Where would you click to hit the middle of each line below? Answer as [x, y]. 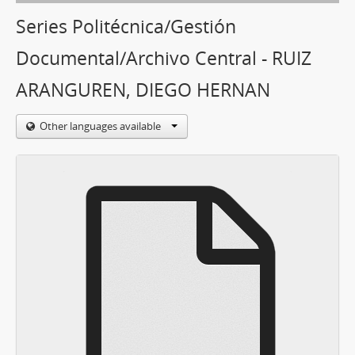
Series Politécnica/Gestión [126, 27]
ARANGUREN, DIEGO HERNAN [143, 90]
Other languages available [101, 126]
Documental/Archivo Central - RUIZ [164, 58]
